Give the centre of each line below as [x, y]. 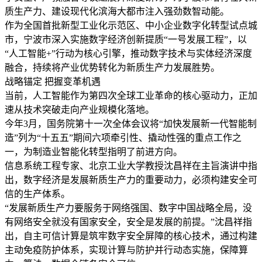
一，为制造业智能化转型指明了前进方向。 [94, 152]
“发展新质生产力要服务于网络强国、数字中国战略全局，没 [128, 208]
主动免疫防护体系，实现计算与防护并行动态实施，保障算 [126, 250]
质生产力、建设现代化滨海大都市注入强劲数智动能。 [117, 12]
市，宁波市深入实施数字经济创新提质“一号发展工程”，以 [126, 40]
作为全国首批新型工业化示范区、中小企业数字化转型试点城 [131, 26]
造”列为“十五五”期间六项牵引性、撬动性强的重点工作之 [123, 138]
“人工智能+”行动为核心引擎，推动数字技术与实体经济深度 [128, 54]
